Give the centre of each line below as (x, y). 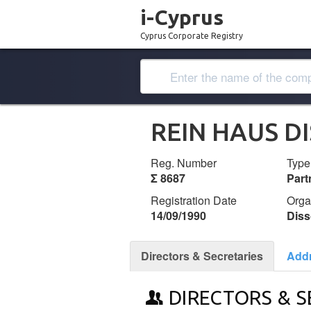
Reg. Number (184, 163)
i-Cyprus (182, 17)
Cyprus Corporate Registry (192, 36)
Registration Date (194, 200)
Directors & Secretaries (202, 256)
